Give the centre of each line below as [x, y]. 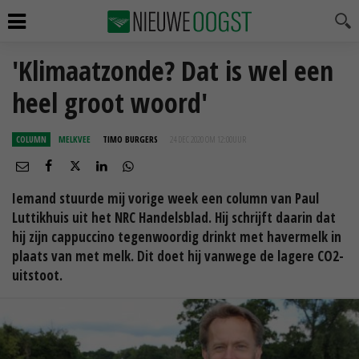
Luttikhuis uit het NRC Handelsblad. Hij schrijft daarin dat [174, 218]
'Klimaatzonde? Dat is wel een [173, 71]
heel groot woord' [110, 103]
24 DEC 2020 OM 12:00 [201, 139]
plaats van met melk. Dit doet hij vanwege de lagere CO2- [178, 256]
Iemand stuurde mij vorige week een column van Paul [165, 198]
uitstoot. [37, 275]
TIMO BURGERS [130, 139]
